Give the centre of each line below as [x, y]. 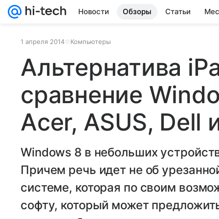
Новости [94, 11]
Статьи [178, 11]
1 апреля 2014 [43, 42]
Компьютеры [91, 42]
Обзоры [137, 11]
